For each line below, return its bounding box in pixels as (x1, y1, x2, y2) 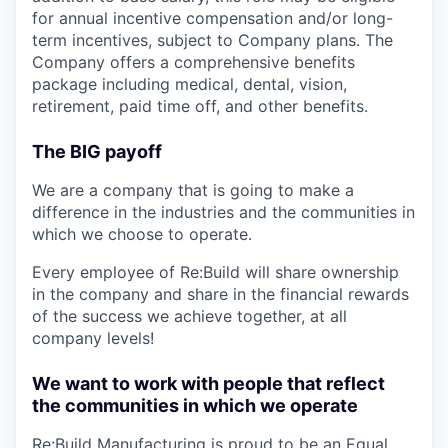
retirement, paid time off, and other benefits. (32, 96, 368, 116)
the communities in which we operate (32, 395, 358, 416)
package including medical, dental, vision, (32, 74, 347, 94)
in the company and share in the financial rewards (32, 284, 409, 304)
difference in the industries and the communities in (32, 202, 415, 222)
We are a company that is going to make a (32, 180, 354, 200)
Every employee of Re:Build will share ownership (32, 262, 399, 282)
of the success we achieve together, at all (32, 306, 347, 326)
